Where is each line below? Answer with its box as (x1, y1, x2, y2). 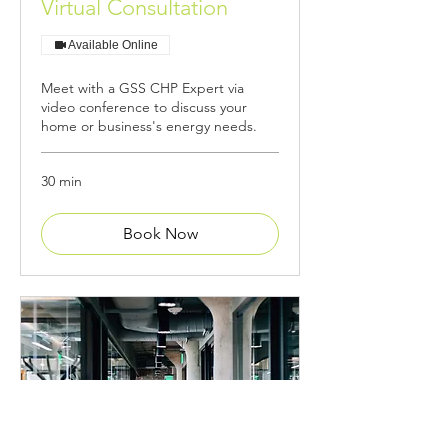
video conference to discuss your (41, 97, 247, 116)
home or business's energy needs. (41, 116, 257, 135)
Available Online (68, 37, 158, 52)
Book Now (122, 223, 198, 243)
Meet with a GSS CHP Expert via (41, 78, 244, 97)
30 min (41, 171, 82, 190)
